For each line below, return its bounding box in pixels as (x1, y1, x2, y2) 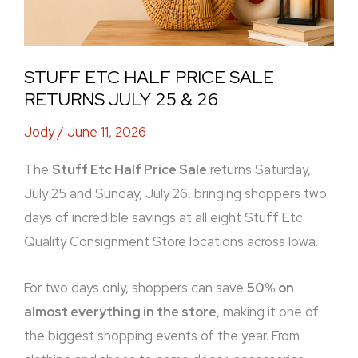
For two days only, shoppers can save (24, 279, 247, 297)
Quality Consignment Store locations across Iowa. (24, 232, 318, 250)
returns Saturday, (207, 160, 311, 178)
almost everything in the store (24, 303, 217, 321)
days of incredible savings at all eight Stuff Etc (24, 208, 303, 226)
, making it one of (217, 303, 319, 321)
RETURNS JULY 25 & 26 (24, 87, 218, 111)
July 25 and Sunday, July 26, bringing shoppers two (24, 184, 327, 202)
